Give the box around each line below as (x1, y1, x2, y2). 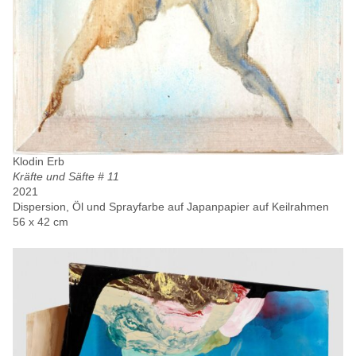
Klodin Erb (13, 154, 64, 168)
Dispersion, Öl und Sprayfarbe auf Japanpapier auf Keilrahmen (13, 199, 329, 213)
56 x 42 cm (13, 215, 68, 228)
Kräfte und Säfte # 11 (13, 169, 119, 183)
